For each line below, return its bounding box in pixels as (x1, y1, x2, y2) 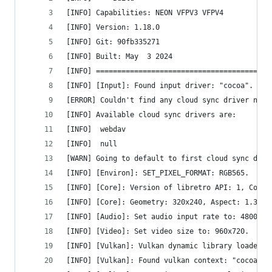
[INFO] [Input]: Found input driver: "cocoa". (66, 81, 253, 90)
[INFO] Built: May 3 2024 (66, 52, 172, 61)
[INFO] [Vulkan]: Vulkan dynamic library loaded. (66, 242, 266, 250)
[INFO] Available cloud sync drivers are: (66, 110, 236, 119)
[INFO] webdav (100, 125, 126, 134)
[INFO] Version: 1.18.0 (66, 23, 160, 32)
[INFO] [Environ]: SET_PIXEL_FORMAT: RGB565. (66, 169, 249, 177)
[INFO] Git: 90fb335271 (66, 38, 160, 46)
